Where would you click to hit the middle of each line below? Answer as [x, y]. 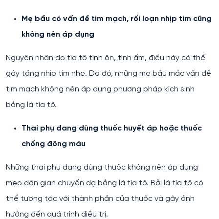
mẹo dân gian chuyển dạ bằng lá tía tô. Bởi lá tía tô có [105, 183]
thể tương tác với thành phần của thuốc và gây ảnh [100, 199]
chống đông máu [55, 144]
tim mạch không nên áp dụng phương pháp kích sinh [100, 89]
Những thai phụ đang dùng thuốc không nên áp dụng [102, 167]
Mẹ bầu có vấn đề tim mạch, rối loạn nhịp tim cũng [117, 19]
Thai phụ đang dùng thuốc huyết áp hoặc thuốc [112, 128]
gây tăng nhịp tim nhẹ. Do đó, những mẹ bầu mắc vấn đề [109, 74]
